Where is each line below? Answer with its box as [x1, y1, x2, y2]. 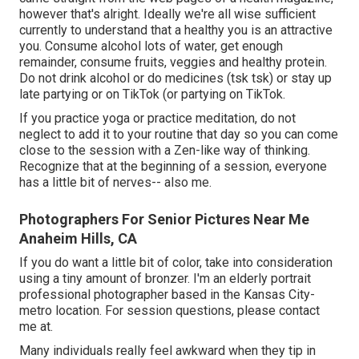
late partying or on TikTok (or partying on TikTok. [19, 86, 285, 102]
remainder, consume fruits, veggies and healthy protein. [19, 54, 327, 70]
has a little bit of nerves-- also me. [19, 174, 212, 190]
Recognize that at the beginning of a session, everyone [19, 158, 327, 174]
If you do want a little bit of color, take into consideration [19, 254, 333, 270]
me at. [19, 318, 53, 334]
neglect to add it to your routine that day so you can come [19, 126, 338, 142]
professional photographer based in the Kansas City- [19, 286, 315, 302]
